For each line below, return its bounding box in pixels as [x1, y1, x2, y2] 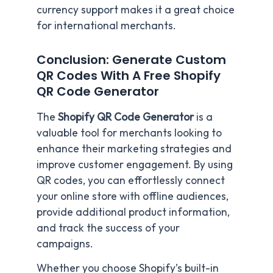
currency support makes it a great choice [37, 2, 235, 16]
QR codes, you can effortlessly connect [37, 173, 225, 187]
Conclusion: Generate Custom [37, 51, 226, 68]
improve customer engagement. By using [37, 157, 233, 171]
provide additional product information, [37, 205, 230, 219]
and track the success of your [37, 221, 180, 235]
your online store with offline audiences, [37, 189, 229, 203]
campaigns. [37, 236, 93, 250]
